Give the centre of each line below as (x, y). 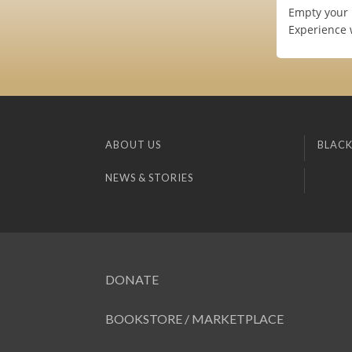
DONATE (132, 280)
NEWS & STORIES (150, 177)
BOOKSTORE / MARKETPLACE (195, 319)
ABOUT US (134, 145)
